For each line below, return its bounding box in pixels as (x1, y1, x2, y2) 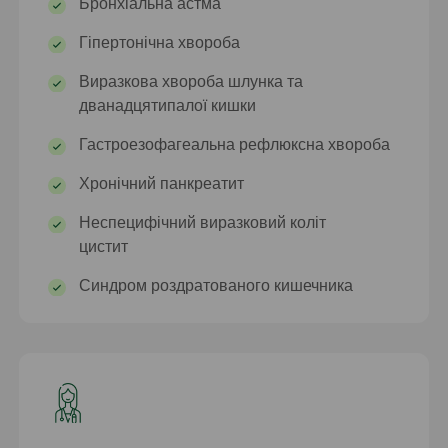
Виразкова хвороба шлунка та (79, 73, 304, 91)
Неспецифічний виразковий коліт (79, 214, 327, 232)
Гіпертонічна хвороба (79, 34, 241, 52)
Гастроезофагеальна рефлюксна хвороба (79, 136, 391, 154)
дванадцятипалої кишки (79, 97, 257, 115)
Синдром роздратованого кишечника (79, 277, 354, 295)
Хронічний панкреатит (79, 175, 245, 193)
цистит (79, 238, 129, 256)
